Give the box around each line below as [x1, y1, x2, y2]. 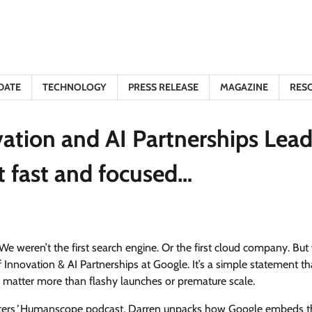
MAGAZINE [220, 81, 268, 93]
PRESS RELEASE [128, 81, 198, 93]
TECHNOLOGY [42, 81, 107, 93]
